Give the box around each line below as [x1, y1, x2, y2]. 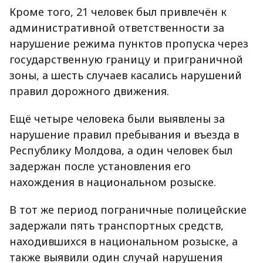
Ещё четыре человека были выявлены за [9, 112, 225, 126]
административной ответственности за [9, 21, 224, 35]
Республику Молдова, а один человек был [9, 143, 232, 157]
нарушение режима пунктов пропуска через [9, 36, 248, 50]
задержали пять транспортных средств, [9, 218, 224, 232]
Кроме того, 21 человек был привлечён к [9, 5, 227, 19]
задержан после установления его [9, 159, 191, 173]
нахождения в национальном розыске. [9, 175, 216, 189]
